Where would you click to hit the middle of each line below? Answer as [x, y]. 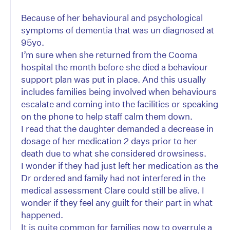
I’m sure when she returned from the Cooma [109, 55]
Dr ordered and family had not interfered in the [113, 178]
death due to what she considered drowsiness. [114, 154]
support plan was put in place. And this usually [113, 80]
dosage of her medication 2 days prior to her [109, 141]
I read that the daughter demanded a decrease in [117, 129]
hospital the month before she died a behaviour [114, 67]
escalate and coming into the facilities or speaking [120, 104]
